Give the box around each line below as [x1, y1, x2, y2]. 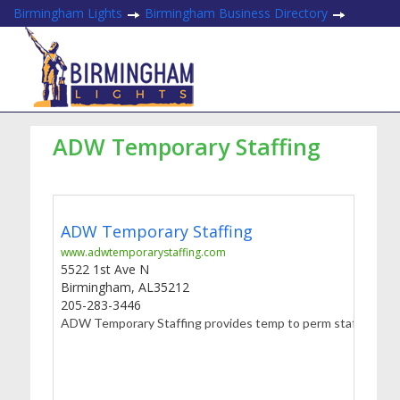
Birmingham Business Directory [145, 4, 328, 21]
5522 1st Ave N [60, 261, 149, 278]
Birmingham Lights [13, 4, 122, 21]
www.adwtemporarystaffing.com [60, 245, 226, 260]
